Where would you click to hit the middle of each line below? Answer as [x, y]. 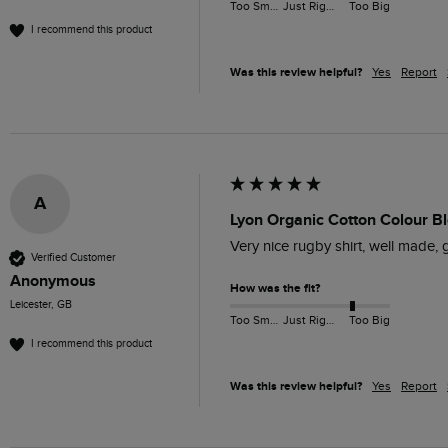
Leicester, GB [41, 304]
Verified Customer [73, 258]
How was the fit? [275, 288]
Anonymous [53, 280]
